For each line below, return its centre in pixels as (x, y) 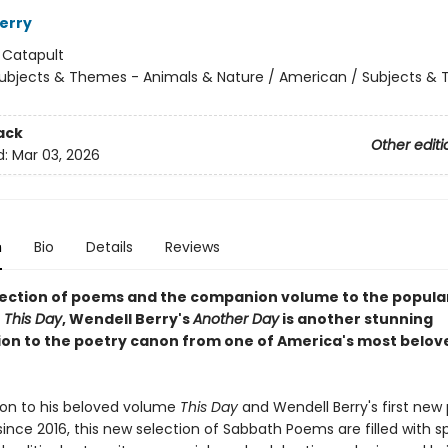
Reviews (192, 247)
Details (109, 247)
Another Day (235, 319)
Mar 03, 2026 (55, 155)
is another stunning (355, 319)
